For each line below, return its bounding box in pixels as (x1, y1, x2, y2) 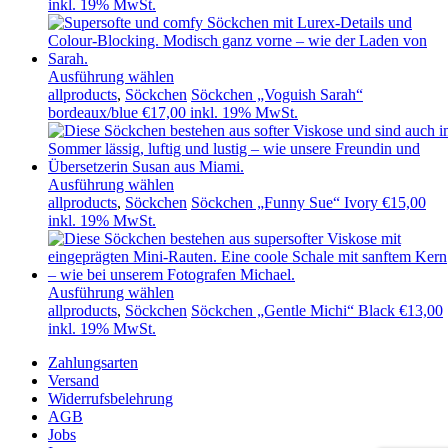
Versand (48, 372, 99, 390)
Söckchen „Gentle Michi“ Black (191, 302, 395, 320)
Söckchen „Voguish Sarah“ (191, 86, 363, 104)
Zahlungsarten (48, 354, 138, 372)
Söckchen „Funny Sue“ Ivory (191, 194, 378, 212)
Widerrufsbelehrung (48, 390, 173, 408)
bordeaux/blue (48, 104, 138, 122)
